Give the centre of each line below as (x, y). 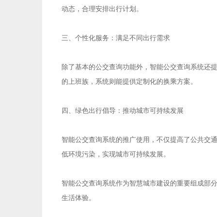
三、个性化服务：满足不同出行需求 (116, 38)
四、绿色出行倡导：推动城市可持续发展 (123, 111)
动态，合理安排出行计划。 (102, 9)
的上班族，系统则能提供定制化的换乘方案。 (129, 82)
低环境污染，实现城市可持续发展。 (116, 155)
